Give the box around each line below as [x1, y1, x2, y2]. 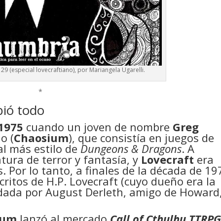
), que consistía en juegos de [69, 130, 215, 145]
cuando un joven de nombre [23, 119, 173, 134]
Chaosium [14, 130, 69, 145]
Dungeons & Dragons [80, 141, 182, 156]
